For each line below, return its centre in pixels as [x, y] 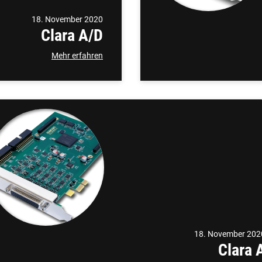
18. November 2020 [67, 19]
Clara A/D [72, 35]
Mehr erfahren [77, 56]
